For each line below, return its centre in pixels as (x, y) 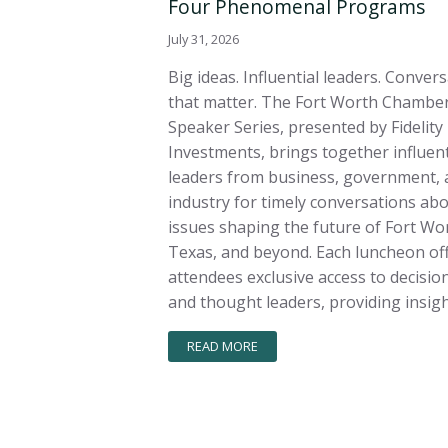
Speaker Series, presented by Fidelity (305, 126)
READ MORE (223, 346)
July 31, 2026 (203, 38)
